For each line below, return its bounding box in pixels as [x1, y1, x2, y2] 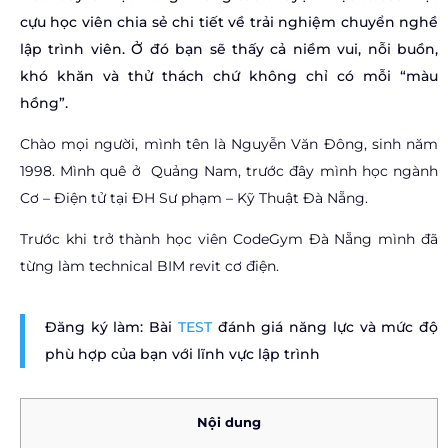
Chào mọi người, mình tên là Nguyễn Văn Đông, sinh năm [20, 135, 438, 153]
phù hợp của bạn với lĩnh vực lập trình [45, 345, 320, 363]
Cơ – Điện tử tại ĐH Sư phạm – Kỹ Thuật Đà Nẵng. [20, 189, 368, 207]
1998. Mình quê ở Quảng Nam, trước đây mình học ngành [20, 162, 438, 180]
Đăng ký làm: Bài [45, 318, 173, 336]
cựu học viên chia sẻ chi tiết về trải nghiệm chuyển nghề [20, 13, 438, 31]
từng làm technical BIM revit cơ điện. [20, 257, 283, 275]
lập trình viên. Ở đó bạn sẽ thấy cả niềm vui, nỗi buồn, [20, 40, 438, 58]
